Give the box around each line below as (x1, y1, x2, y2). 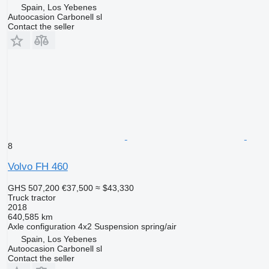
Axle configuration (7, 221, 76, 231)
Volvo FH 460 (7, 160, 68, 172)
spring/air (141, 221, 177, 231)
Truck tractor (7, 192, 56, 202)
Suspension (94, 221, 139, 231)
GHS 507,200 (7, 183, 59, 193)
